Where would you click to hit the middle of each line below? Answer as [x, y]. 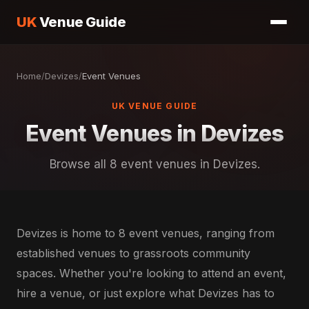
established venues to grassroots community [133, 253]
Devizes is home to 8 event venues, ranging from [146, 233]
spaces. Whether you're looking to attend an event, [151, 273]
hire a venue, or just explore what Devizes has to [146, 293]
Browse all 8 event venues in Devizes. [154, 164]
